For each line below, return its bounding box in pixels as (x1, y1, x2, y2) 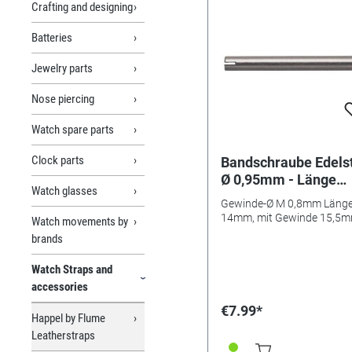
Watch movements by (31, 214, 128, 229)
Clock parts (31, 152, 84, 167)
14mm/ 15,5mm (221, 188, 322, 205)
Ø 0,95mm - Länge (221, 170, 336, 188)
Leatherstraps (31, 328, 95, 343)
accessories (31, 279, 88, 294)
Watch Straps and (31, 262, 112, 277)
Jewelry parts (31, 60, 93, 75)
